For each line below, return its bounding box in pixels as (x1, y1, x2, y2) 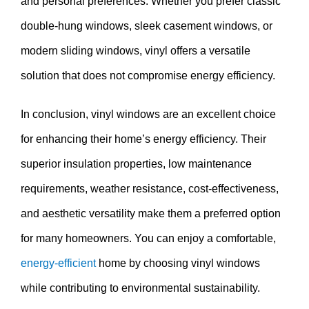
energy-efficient (21, 257, 96, 269)
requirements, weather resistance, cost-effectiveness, (21, 182, 279, 195)
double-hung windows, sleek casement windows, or (21, 19, 272, 32)
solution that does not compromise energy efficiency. (21, 69, 275, 81)
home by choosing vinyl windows (96, 257, 260, 269)
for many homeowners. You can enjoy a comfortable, (21, 232, 276, 244)
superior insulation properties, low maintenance (21, 157, 252, 170)
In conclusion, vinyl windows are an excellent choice (21, 108, 276, 120)
